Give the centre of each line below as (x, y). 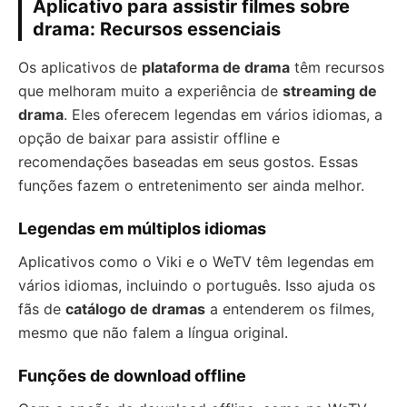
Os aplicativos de (80, 67)
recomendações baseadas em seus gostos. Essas (188, 162)
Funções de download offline (132, 376)
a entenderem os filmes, (290, 309)
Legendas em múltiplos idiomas (142, 228)
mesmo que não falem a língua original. (153, 333)
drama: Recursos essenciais (157, 29)
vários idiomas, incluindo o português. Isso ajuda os (197, 285)
